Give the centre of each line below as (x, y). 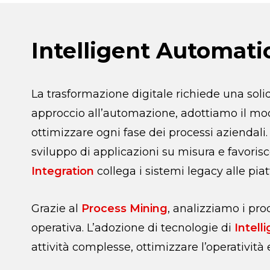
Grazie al (56, 209)
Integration (63, 171)
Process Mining (124, 209)
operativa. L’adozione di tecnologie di (133, 228)
